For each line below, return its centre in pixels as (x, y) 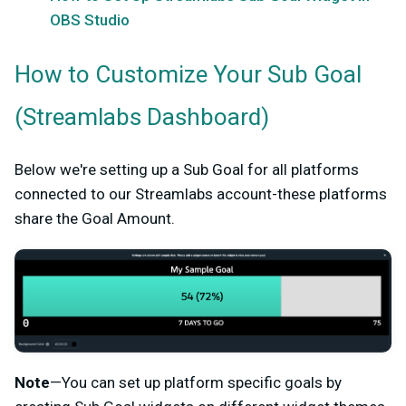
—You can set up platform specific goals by (196, 383)
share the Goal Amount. (95, 218)
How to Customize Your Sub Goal (188, 75)
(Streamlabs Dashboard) (142, 118)
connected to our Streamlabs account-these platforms (201, 194)
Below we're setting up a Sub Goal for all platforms (187, 169)
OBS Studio (90, 20)
